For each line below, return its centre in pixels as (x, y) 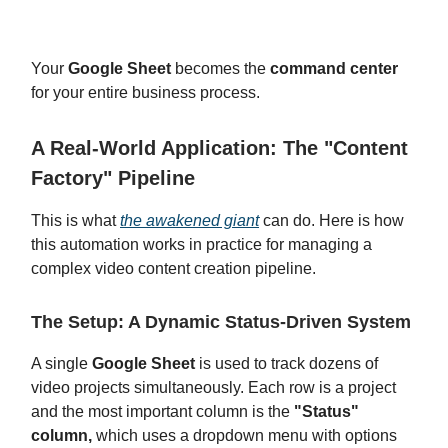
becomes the (220, 69)
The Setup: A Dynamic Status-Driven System (221, 322)
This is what (75, 221)
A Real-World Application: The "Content (219, 148)
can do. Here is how (331, 221)
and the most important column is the (162, 412)
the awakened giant (189, 221)
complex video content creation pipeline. (173, 269)
